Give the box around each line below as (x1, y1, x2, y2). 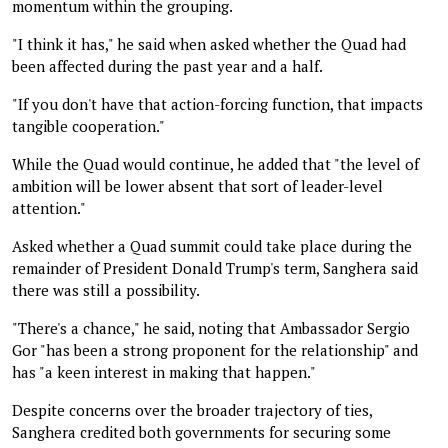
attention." (12, 197, 86, 218)
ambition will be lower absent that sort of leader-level (12, 175, 383, 196)
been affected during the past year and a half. (12, 55, 323, 76)
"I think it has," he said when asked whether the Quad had (12, 33, 406, 54)
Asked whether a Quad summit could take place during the (12, 235, 412, 256)
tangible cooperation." (12, 115, 165, 136)
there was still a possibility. (12, 279, 200, 300)
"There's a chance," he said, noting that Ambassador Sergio (12, 317, 410, 338)
